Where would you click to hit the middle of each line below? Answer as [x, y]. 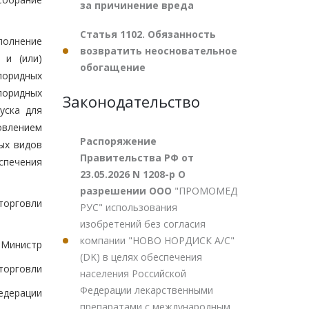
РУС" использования [129, 207]
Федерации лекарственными [147, 290]
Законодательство [131, 101]
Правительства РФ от [137, 158]
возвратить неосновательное [159, 51]
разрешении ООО [127, 191]
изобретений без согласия [143, 224]
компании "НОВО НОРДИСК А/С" [157, 240]
